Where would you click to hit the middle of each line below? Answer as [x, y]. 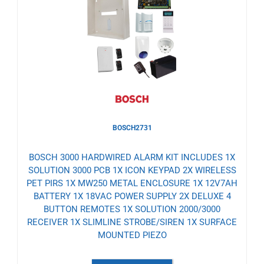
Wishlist [52, 41]
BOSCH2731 [132, 128]
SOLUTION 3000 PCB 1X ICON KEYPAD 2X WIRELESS [132, 171]
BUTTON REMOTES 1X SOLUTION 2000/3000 [132, 209]
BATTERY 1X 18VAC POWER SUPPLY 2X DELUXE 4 [132, 197]
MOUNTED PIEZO [132, 235]
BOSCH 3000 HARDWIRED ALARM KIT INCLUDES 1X [132, 158]
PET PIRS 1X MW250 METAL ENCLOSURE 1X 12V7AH [132, 184]
